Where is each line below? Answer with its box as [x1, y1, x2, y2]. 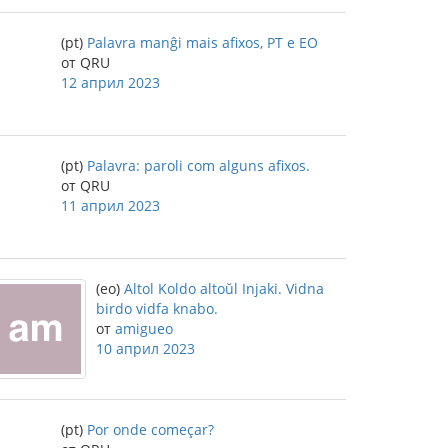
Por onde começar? [87, 420, 214, 439]
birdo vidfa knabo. [96, 299, 218, 318]
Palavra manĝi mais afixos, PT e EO [87, 33, 318, 52]
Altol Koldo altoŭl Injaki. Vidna [124, 279, 324, 298]
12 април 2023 [61, 73, 160, 92]
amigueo [115, 319, 173, 338]
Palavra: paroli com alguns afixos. [87, 156, 310, 175]
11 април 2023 [61, 196, 160, 215]
